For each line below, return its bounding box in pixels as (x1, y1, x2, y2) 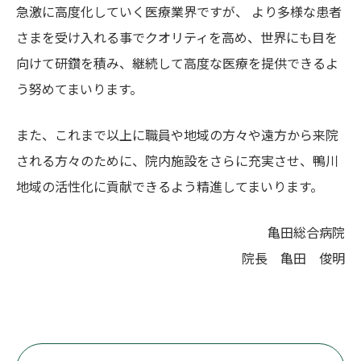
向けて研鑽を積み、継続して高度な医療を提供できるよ (16, 53, 338, 73)
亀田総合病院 (268, 222, 345, 242)
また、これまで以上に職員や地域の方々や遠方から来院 (16, 125, 338, 144)
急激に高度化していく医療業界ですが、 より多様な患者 (16, 2, 342, 21)
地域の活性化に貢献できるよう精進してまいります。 (16, 176, 323, 196)
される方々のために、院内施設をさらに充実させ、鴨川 (16, 151, 338, 170)
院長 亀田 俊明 (242, 248, 345, 268)
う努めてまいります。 (16, 79, 143, 98)
